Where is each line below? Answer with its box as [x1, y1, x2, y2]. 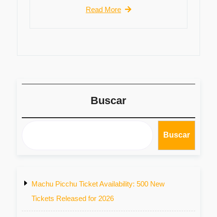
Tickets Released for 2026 [31, 194, 114, 202]
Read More [86, 5, 121, 14]
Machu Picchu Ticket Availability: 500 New [31, 179, 165, 188]
